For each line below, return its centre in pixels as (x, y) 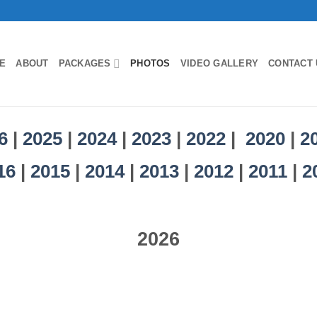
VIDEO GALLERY (219, 63)
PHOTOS (150, 63)
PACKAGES (85, 63)
